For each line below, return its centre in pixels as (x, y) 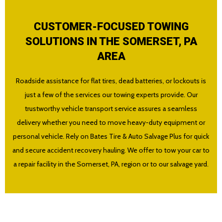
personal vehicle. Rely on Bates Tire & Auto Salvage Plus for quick (111, 136)
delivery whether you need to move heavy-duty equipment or (111, 122)
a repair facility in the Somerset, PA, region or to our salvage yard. (111, 164)
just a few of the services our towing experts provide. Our (111, 95)
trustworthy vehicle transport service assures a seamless (111, 109)
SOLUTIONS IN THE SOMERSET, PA (111, 41)
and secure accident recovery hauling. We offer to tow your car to (111, 150)
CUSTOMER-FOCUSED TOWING (111, 27)
